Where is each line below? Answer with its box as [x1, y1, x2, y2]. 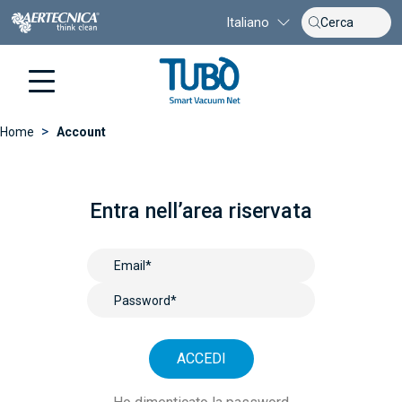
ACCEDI [176, 349, 226, 367]
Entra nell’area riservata [90, 198, 312, 223]
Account [57, 125, 106, 139]
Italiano [227, 14, 269, 30]
